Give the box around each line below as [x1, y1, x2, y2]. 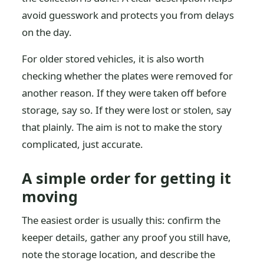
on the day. [22, 25, 72, 39]
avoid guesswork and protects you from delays [22, 8, 235, 22]
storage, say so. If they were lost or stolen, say [22, 103, 232, 117]
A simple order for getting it [22, 168, 232, 188]
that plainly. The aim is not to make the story [22, 120, 223, 134]
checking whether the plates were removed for [22, 69, 233, 82]
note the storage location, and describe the [22, 247, 216, 261]
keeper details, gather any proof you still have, [22, 230, 232, 244]
